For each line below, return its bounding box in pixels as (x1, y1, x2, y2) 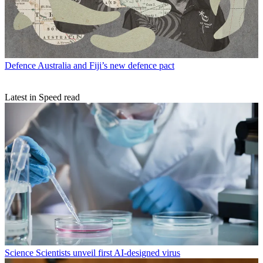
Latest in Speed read (5, 92, 80, 103)
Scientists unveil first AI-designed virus (36, 248, 180, 258)
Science (5, 248, 33, 258)
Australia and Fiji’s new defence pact (38, 60, 174, 71)
